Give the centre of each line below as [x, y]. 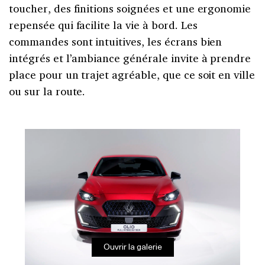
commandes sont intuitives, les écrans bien [116, 41]
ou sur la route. [47, 91]
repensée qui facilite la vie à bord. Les [103, 25]
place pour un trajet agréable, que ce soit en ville [132, 74]
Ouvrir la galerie [132, 247]
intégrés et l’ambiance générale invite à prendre [130, 58]
